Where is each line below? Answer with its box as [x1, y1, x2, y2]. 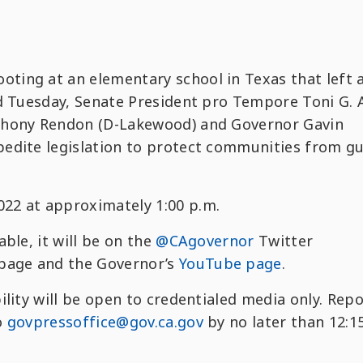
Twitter [254, 231, 314, 251]
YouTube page [178, 254, 282, 274]
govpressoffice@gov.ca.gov [6, 312, 203, 332]
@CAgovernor [156, 231, 254, 251]
